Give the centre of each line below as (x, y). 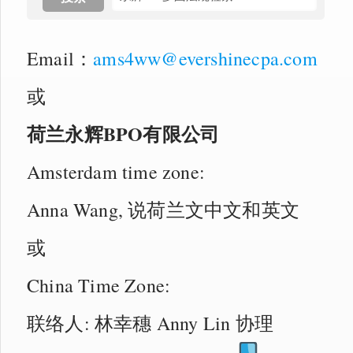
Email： (60, 58)
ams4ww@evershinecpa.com (205, 58)
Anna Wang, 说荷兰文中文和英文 (163, 209)
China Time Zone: (99, 285)
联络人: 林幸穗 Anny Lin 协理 (150, 323)
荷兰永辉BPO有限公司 (123, 133)
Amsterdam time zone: (116, 171)
